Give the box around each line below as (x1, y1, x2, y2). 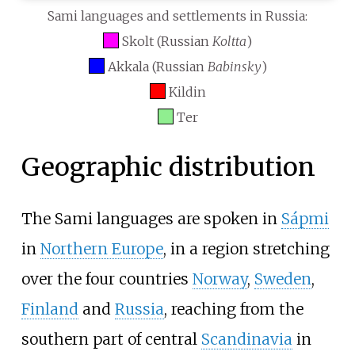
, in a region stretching (162, 239, 330, 259)
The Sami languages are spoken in (21, 209, 281, 229)
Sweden (254, 269, 311, 289)
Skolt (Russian (122, 33, 212, 50)
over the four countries (21, 269, 193, 289)
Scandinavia (200, 330, 292, 349)
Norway (192, 269, 247, 289)
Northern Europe (40, 239, 163, 259)
